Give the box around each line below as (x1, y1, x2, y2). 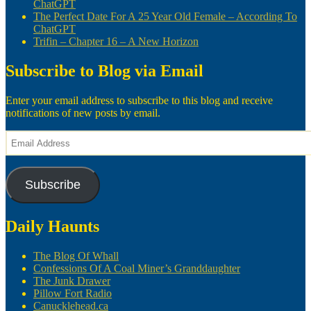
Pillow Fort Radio (33, 287, 112, 299)
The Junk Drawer (33, 274, 110, 287)
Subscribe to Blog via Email (6, 62, 203, 81)
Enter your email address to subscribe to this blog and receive (6, 94, 273, 107)
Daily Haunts (6, 217, 99, 235)
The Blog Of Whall (33, 249, 119, 262)
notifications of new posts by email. (6, 107, 160, 119)
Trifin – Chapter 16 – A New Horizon (33, 35, 199, 48)
